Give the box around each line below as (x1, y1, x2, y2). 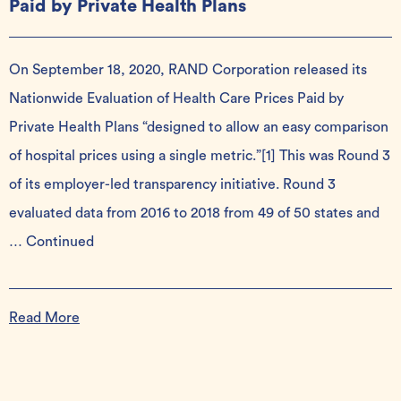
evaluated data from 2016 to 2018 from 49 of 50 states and (9, 206, 380, 220)
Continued (26, 235, 94, 249)
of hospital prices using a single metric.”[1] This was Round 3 (9, 149, 390, 163)
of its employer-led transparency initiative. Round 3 (9, 177, 336, 192)
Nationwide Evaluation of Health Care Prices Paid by (9, 91, 344, 106)
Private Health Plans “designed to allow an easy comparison (9, 120, 388, 134)
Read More (9, 311, 80, 325)
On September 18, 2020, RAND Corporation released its (9, 63, 367, 77)
